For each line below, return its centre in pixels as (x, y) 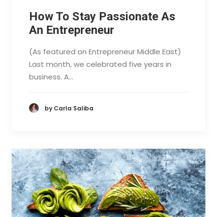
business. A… (51, 77)
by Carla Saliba (69, 108)
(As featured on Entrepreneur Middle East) (105, 52)
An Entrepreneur (72, 30)
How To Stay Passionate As (102, 17)
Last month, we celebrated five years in (100, 64)
